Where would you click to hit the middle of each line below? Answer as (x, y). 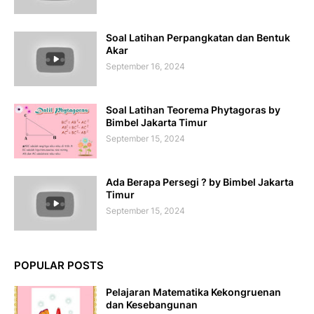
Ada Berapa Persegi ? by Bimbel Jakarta (200, 182)
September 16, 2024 (145, 66)
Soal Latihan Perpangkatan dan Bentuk (198, 37)
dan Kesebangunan (152, 305)
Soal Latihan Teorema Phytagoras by (193, 110)
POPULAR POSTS (59, 265)
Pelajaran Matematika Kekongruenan (193, 292)
